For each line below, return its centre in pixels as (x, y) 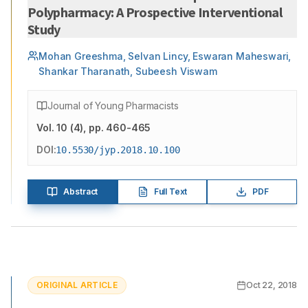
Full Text (170, 191)
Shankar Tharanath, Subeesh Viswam (128, 71)
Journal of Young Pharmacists (113, 106)
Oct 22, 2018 (271, 285)
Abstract (81, 191)
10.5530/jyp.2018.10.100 (118, 150)
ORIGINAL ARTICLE (77, 285)
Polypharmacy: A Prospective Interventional (155, 12)
